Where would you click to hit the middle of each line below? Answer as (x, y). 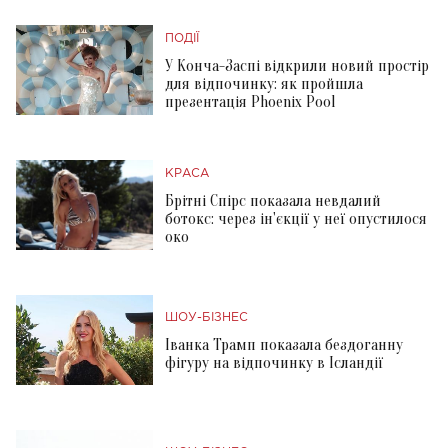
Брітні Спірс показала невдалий (273, 200)
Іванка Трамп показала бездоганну (284, 344)
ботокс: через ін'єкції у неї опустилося (296, 218)
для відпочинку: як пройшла (264, 83)
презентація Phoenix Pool (250, 101)
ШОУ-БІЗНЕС (206, 317)
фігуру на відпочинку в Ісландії (274, 362)
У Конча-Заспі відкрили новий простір (297, 65)
